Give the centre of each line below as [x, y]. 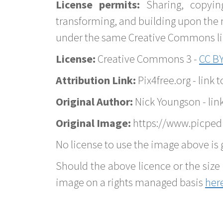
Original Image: [93, 123]
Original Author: [94, 102]
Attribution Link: [96, 80]
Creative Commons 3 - [147, 59]
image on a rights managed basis [130, 182]
